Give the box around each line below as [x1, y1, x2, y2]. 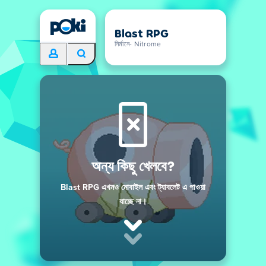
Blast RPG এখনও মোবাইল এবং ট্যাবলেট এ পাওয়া [61, 183, 205, 192]
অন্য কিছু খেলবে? [91, 157, 175, 174]
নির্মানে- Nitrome [115, 41, 161, 48]
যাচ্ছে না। [119, 198, 147, 206]
